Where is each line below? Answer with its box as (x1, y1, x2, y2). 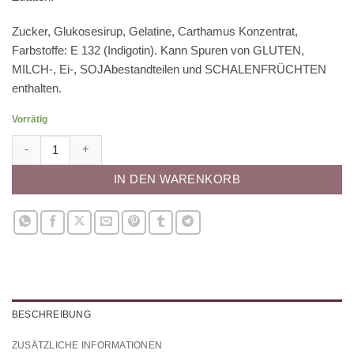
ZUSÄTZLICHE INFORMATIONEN (12, 340, 163, 352)
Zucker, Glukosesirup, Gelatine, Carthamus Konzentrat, (12, 24, 298, 38)
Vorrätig (12, 113, 47, 125)
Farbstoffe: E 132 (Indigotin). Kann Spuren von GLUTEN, (12, 43, 304, 57)
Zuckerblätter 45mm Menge (11, 136, 157, 149)
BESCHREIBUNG (12, 309, 91, 321)
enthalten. (12, 81, 62, 95)
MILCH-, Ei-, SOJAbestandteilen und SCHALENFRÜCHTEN (12, 62, 326, 76)
